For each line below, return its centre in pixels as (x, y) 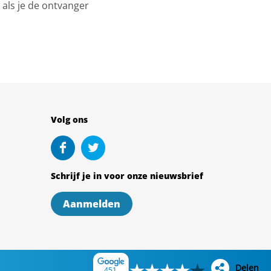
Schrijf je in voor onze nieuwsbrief (127, 176)
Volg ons (69, 119)
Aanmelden (91, 204)
